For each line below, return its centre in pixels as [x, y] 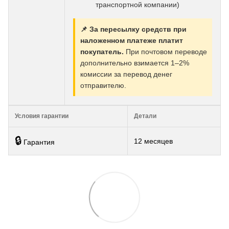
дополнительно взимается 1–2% [135, 63]
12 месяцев [153, 141]
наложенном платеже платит [132, 41]
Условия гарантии [42, 116]
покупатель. [102, 52]
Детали [145, 116]
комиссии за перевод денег [126, 74]
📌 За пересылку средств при [133, 29]
